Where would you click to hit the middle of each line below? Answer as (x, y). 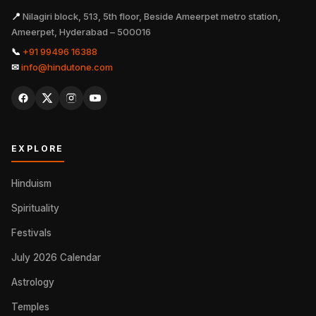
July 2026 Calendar (56, 257)
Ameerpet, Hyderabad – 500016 (81, 32)
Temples (30, 307)
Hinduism (31, 183)
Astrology (33, 282)
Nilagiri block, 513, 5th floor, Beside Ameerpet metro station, (151, 16)
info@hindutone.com (67, 67)
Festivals (31, 233)
